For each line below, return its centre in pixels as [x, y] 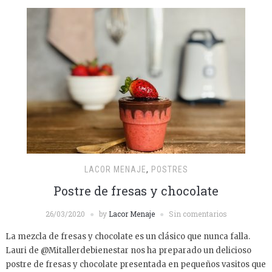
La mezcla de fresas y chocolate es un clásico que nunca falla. [127, 236]
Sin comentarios [198, 214]
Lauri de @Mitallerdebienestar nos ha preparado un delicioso [128, 250]
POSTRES [169, 169]
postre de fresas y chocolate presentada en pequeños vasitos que [135, 264]
